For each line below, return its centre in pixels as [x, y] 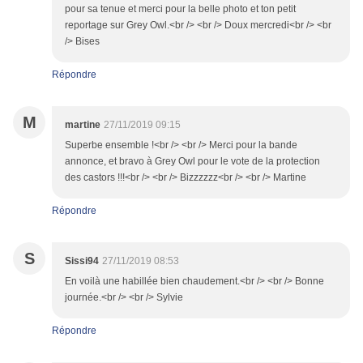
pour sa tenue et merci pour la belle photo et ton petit [180, 9]
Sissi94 [82, 261]
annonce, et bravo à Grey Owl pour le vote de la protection [192, 162]
